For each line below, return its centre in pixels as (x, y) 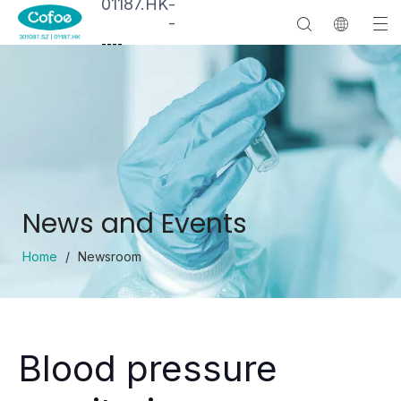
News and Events (135, 224)
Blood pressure (148, 368)
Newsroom (110, 256)
